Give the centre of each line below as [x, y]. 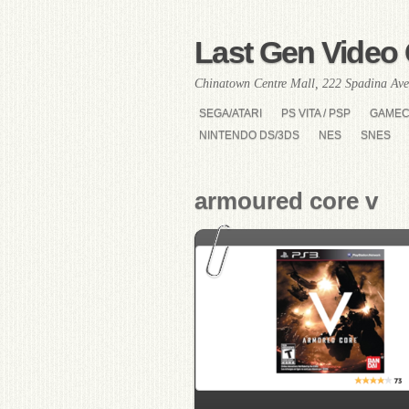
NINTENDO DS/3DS [249, 135]
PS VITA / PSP [316, 113]
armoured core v [286, 201]
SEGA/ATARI [231, 113]
